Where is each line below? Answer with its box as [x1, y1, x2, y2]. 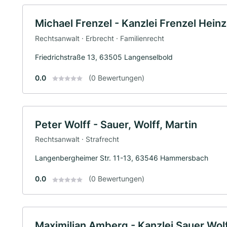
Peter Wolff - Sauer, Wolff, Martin [35, 118, 197, 131]
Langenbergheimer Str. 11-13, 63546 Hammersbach [35, 154, 208, 163]
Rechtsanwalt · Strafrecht [35, 135, 119, 144]
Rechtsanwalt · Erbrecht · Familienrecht [35, 33, 164, 43]
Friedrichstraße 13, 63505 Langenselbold [35, 52, 173, 61]
